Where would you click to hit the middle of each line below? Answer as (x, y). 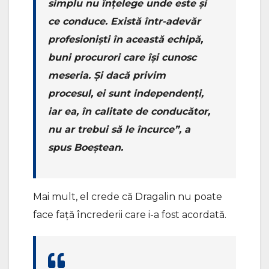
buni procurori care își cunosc (122, 58)
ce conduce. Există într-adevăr (124, 22)
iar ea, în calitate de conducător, (129, 112)
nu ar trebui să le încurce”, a (119, 130)
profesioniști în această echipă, (125, 40)
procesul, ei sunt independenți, (126, 94)
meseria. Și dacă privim (107, 76)
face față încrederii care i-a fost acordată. (130, 215)
